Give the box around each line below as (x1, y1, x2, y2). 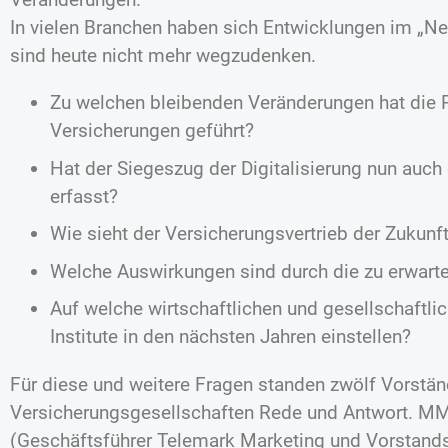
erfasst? (50, 184, 118, 208)
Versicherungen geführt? (50, 118, 254, 142)
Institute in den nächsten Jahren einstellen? (50, 325, 416, 349)
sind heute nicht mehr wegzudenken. (10, 43, 321, 67)
